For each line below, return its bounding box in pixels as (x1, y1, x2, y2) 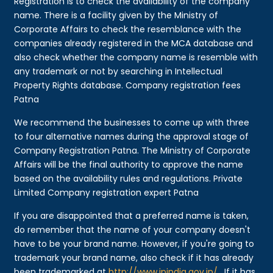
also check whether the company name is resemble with (14, 51, 258, 63)
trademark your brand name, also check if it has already (14, 251, 254, 264)
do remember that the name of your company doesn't (14, 223, 251, 236)
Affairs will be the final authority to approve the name (14, 158, 244, 171)
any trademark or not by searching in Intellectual (14, 65, 223, 77)
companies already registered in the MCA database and (14, 37, 253, 49)
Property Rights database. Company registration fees (14, 79, 241, 91)
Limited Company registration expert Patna (14, 186, 199, 199)
